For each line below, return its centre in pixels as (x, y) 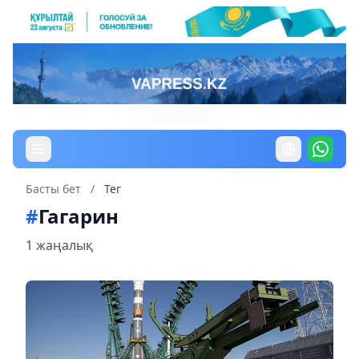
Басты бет (53, 188)
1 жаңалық (59, 245)
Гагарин (79, 216)
